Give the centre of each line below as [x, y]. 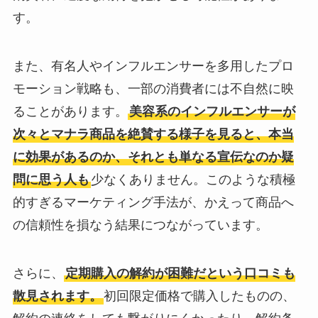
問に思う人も [51, 180]
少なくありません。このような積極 [193, 180]
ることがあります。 [70, 112]
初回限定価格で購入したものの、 [199, 296]
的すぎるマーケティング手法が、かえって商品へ [153, 203]
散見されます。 [57, 296]
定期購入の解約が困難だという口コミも [180, 273]
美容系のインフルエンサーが [212, 112]
